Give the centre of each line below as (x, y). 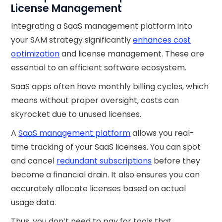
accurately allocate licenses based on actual (99, 189)
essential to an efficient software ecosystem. (99, 68)
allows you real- (163, 133)
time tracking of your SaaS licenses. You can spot (106, 147)
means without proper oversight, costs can (95, 101)
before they (176, 161)
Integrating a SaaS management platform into (102, 26)
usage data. (34, 203)
